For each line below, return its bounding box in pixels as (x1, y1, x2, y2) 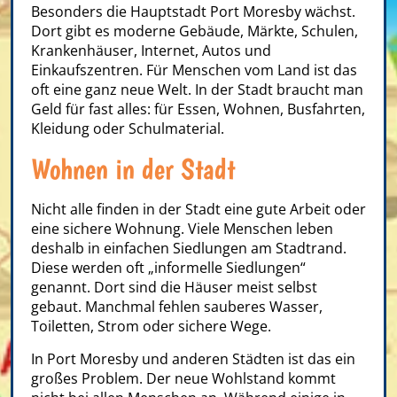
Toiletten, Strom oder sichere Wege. (31, 316, 271, 337)
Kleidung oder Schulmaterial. (31, 119, 224, 139)
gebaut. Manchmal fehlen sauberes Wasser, (31, 297, 323, 317)
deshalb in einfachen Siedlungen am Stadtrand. (31, 238, 346, 259)
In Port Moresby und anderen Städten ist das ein (31, 349, 355, 370)
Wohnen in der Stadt (31, 152, 235, 187)
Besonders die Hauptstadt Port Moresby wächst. (31, 2, 355, 22)
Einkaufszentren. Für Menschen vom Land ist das (31, 60, 357, 81)
